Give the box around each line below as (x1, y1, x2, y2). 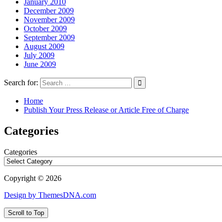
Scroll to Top (8, 209, 44, 217)
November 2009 (24, 15, 75, 24)
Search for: (4, 78, 38, 87)
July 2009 (24, 51, 55, 60)
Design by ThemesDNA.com (4, 191, 96, 200)
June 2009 (24, 60, 56, 69)
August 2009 (24, 42, 64, 51)
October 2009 (24, 24, 67, 33)
